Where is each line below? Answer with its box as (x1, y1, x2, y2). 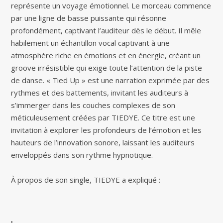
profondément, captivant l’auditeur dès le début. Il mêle (11, 25, 202, 36)
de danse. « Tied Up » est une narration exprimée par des (11, 75, 210, 86)
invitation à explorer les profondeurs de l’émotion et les (11, 125, 202, 135)
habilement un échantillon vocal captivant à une (11, 38, 170, 48)
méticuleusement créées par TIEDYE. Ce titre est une (11, 112, 196, 123)
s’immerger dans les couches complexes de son (11, 100, 176, 111)
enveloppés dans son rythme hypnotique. (11, 150, 153, 160)
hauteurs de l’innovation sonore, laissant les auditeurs (11, 137, 195, 148)
